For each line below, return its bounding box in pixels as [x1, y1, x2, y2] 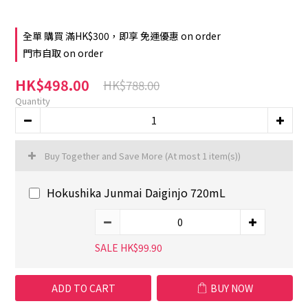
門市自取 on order [23, 46, 103, 60]
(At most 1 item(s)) [165, 149, 241, 162]
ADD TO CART [51, 281, 115, 295]
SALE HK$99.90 [95, 241, 162, 254]
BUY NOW [210, 281, 253, 295]
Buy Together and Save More [45, 149, 165, 162]
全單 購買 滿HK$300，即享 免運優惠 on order [23, 29, 221, 43]
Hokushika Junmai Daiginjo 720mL [47, 184, 225, 201]
